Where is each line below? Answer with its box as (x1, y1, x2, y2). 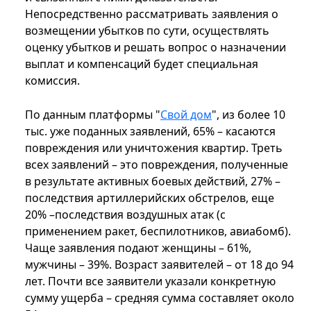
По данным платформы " (25, 107, 160, 123)
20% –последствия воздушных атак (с (25, 207, 226, 223)
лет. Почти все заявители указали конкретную (25, 274, 276, 289)
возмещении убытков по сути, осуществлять (25, 23, 269, 39)
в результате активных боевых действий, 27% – (25, 174, 280, 190)
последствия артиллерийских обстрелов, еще (25, 190, 274, 206)
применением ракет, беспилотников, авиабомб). (25, 224, 291, 239)
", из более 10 (212, 107, 285, 123)
